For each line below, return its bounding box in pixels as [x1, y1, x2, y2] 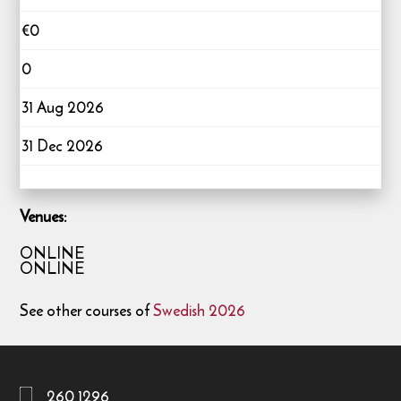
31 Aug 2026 [21, 95, 105, 119]
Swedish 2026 [153, 298, 246, 322]
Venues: [20, 205, 67, 229]
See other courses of [20, 298, 154, 322]
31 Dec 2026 [21, 133, 104, 158]
